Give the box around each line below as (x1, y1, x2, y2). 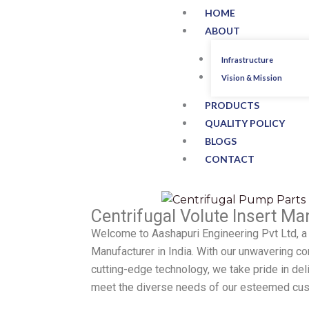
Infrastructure (221, 54, 273, 64)
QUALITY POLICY (205, 117, 285, 129)
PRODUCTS (205, 99, 259, 111)
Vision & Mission (221, 72, 282, 82)
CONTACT (205, 152, 255, 165)
